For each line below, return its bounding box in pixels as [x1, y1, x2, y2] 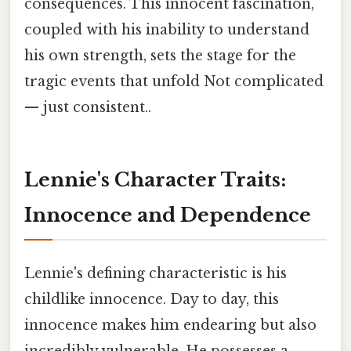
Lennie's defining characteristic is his [24, 264, 287, 282]
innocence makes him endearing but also [24, 316, 317, 334]
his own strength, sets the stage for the [24, 46, 296, 64]
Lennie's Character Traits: [24, 168, 286, 191]
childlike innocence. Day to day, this [24, 290, 279, 308]
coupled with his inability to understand [24, 20, 309, 38]
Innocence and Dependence [24, 203, 311, 226]
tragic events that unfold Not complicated [24, 72, 324, 90]
